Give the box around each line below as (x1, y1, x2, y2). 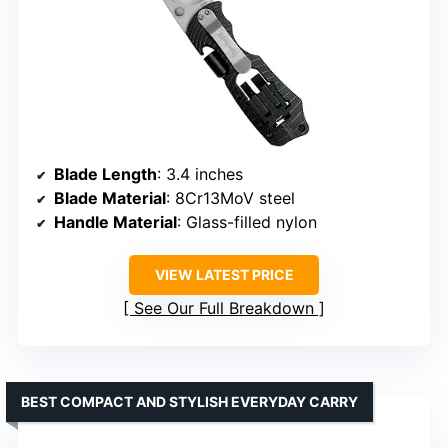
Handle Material (54, 211, 177, 232)
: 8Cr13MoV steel (166, 187, 295, 208)
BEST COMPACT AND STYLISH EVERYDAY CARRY (21, 392, 358, 410)
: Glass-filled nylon (177, 211, 317, 232)
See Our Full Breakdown (134, 297, 314, 318)
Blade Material (54, 187, 166, 208)
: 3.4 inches (157, 163, 243, 184)
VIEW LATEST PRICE (154, 265, 294, 283)
